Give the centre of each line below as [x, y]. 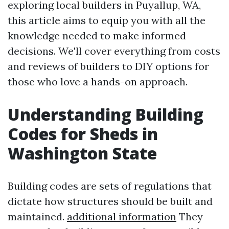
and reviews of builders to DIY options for [108, 66]
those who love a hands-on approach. [98, 82]
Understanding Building [106, 114]
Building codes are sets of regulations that [110, 186]
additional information [122, 216]
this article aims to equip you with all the [107, 20]
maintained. [37, 216]
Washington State [82, 153]
